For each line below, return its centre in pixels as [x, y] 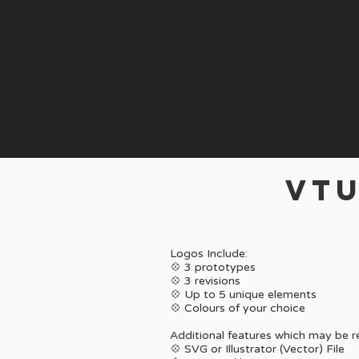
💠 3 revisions [205, 281]
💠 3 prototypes [213, 267]
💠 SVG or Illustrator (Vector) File [257, 349]
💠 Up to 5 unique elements [243, 294]
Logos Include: [209, 254]
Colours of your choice [245, 308]
